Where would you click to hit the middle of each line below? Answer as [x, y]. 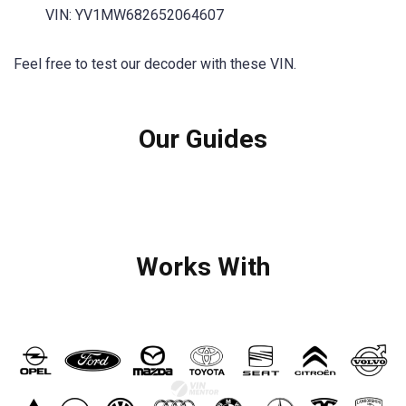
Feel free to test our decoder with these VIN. [155, 64]
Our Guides [203, 140]
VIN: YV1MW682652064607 [135, 14]
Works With [203, 266]
